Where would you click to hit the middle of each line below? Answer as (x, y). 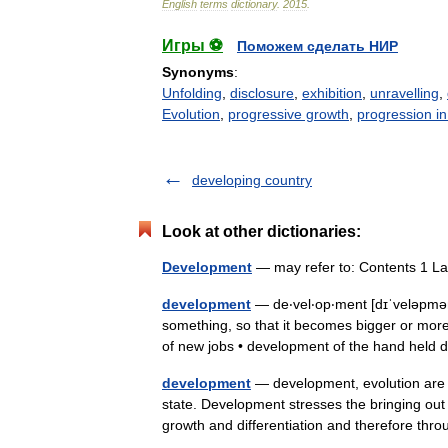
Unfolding (192, 93)
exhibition (332, 93)
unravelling (404, 93)
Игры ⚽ (192, 45)
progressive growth (288, 114)
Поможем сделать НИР (317, 46)
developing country (252, 180)
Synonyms (198, 72)
